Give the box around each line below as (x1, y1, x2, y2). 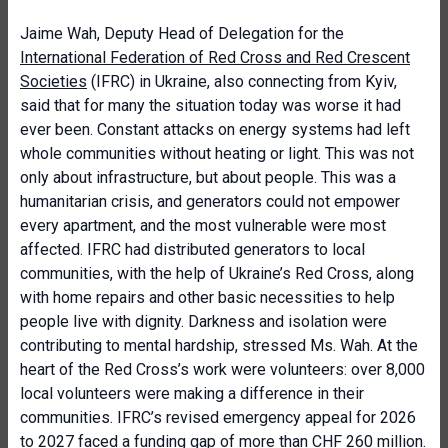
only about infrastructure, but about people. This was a (20, 168, 396, 187)
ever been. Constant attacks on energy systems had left (20, 120, 410, 139)
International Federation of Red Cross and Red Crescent (20, 48, 410, 67)
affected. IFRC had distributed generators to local (20, 240, 365, 259)
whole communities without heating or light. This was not (20, 144, 414, 163)
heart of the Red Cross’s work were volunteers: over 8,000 (20, 360, 425, 379)
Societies (20, 72, 87, 91)
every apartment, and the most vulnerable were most (20, 216, 386, 235)
